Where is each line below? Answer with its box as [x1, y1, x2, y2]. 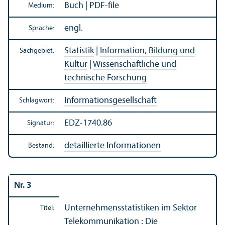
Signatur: [27, 119, 54, 127]
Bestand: [28, 142, 54, 150]
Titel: [40, 204, 54, 212]
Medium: [28, 2, 54, 10]
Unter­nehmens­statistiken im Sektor [64, 203, 197, 213]
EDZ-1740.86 [64, 118, 112, 128]
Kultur [64, 59, 87, 69]
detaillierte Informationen [64, 141, 161, 151]
